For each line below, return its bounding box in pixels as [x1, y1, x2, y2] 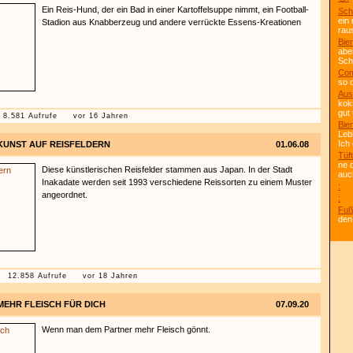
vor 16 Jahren [73, 112, 128, 120]
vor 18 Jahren [83, 272, 138, 280]
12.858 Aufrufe [8, 272, 67, 280]
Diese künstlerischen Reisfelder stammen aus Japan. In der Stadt [42, 165, 292, 174]
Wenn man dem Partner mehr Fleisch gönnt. [42, 325, 210, 334]
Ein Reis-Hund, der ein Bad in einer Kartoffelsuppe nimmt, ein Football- [42, 5, 309, 14]
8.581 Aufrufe [3, 112, 58, 120]
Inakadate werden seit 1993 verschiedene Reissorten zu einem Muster [42, 177, 312, 187]
